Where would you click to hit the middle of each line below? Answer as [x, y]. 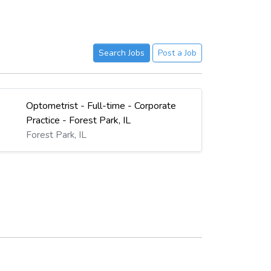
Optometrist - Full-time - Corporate [101, 106]
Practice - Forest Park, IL [79, 121]
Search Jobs [122, 53]
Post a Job [177, 53]
